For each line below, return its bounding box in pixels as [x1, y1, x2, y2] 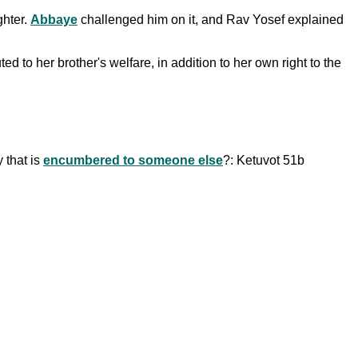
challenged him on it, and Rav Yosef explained [78, 12, 344, 26]
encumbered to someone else [43, 153, 223, 167]
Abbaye [30, 12, 78, 26]
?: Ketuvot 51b [223, 153, 304, 167]
